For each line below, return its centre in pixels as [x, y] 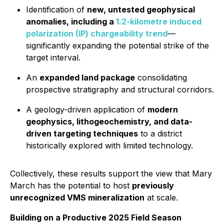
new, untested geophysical [141, 9]
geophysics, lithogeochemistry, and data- [109, 121]
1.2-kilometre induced [159, 21]
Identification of [56, 9]
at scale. [161, 197]
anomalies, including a [71, 21]
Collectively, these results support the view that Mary [111, 173]
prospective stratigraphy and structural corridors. [120, 89]
